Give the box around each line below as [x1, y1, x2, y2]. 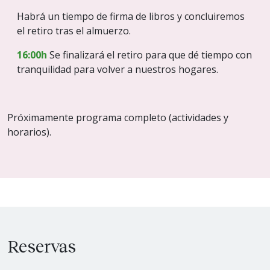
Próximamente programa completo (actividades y [7, 111, 228, 125]
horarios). [7, 125, 51, 139]
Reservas [7, 236, 76, 257]
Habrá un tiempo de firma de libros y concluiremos [17, 10, 245, 24]
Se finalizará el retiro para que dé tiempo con [47, 48, 252, 62]
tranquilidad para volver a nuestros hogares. [17, 63, 218, 77]
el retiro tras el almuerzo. [17, 24, 131, 38]
